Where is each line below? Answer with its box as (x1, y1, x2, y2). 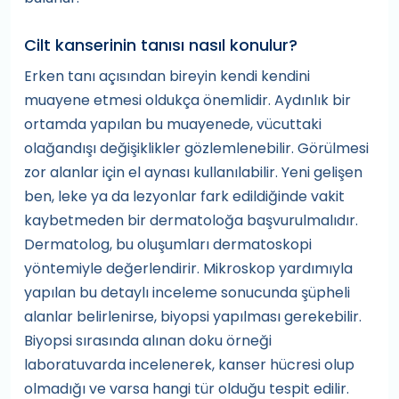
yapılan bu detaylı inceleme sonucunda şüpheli (24, 282, 350, 304)
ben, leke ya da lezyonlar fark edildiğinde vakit (24, 186, 345, 208)
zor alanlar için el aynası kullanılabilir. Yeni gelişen (24, 162, 362, 183)
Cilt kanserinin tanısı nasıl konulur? (24, 34, 297, 57)
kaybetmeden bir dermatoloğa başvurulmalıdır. (24, 210, 358, 232)
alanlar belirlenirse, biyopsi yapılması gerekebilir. (24, 306, 362, 328)
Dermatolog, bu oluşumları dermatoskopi (24, 234, 312, 256)
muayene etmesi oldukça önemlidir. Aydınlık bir (24, 90, 351, 111)
